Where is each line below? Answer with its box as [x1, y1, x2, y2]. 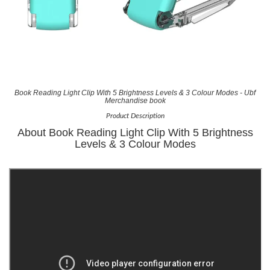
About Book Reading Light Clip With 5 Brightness [17, 127, 253, 139]
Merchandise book [104, 96, 166, 105]
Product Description [105, 112, 165, 120]
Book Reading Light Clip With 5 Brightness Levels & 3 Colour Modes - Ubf [14, 89, 256, 98]
